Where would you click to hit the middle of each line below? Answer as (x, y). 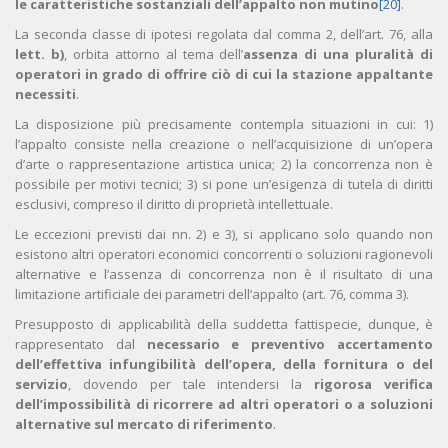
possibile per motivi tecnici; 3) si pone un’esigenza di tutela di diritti (224, 184)
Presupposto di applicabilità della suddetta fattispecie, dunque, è (224, 324)
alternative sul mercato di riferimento (144, 424)
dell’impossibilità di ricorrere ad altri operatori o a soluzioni (224, 404)
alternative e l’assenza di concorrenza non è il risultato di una (224, 274)
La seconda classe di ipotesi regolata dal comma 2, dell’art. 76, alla (224, 34)
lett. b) (39, 54)
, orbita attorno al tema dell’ (153, 54)
